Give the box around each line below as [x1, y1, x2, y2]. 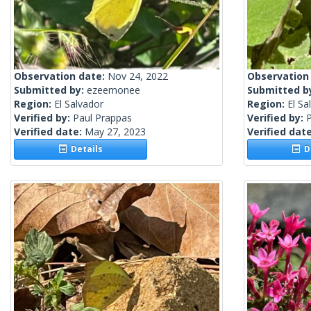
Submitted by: [14, 83, 87, 97]
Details [67, 143, 103, 155]
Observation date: [14, 69, 108, 83]
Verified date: [14, 125, 85, 139]
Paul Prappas [73, 111, 132, 125]
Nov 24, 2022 [108, 69, 168, 83]
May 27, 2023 [85, 125, 146, 139]
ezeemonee [87, 83, 140, 97]
